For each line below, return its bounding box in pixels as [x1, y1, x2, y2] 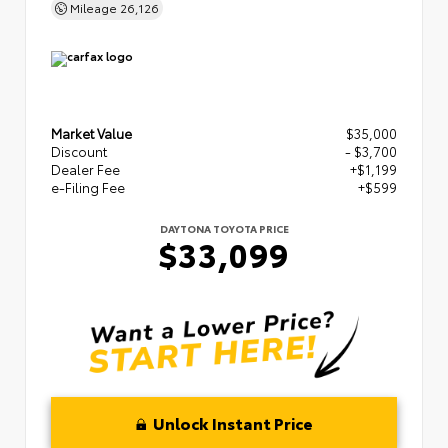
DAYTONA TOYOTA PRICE [159, 221, 289, 237]
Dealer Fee [51, 160, 120, 179]
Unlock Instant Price [152, 410, 313, 434]
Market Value [51, 124, 132, 143]
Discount [51, 142, 107, 161]
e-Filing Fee [51, 178, 125, 197]
